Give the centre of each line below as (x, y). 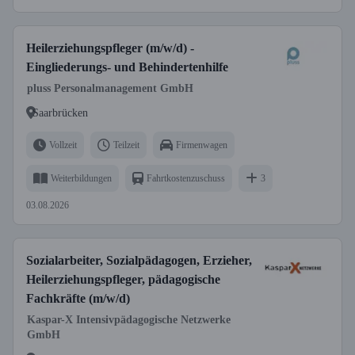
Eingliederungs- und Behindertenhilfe (127, 67)
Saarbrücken (60, 113)
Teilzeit (126, 145)
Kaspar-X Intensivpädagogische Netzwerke (129, 320)
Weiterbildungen (81, 178)
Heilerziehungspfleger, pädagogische (123, 279)
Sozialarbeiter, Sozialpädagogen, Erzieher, (139, 260)
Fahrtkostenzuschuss (186, 178)
